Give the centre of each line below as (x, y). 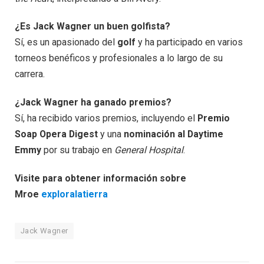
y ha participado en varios (189, 42)
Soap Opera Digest (56, 134)
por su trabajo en (78, 150)
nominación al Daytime (174, 134)
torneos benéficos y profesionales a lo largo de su (119, 58)
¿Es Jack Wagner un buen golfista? (93, 27)
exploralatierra (75, 194)
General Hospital (149, 150)
